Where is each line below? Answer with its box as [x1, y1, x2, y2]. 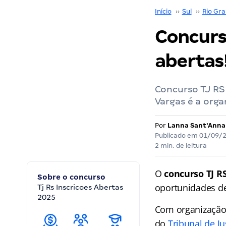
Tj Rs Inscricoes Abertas [37, 183, 123, 191]
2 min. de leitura [154, 142, 207, 149]
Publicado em [154, 132, 199, 139]
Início [154, 8, 172, 15]
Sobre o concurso [37, 173, 105, 181]
